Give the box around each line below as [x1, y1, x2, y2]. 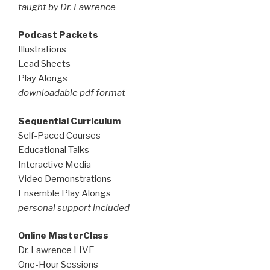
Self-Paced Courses [18, 130, 101, 141]
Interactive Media [18, 159, 91, 170]
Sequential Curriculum [18, 115, 121, 127]
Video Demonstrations [18, 173, 111, 184]
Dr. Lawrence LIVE [18, 245, 95, 256]
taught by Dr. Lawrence [18, 1, 116, 13]
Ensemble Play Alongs [18, 187, 111, 199]
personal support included [18, 202, 130, 213]
